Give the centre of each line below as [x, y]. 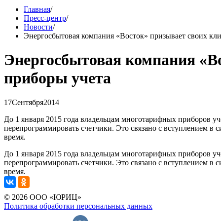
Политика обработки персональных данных [78, 206]
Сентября [28, 102]
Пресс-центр [45, 18]
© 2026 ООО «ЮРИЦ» [43, 197]
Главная [37, 9]
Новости [38, 27]
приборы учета [57, 78]
